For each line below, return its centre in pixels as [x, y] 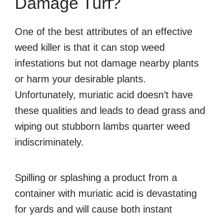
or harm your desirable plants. [80, 79]
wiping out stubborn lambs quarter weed [102, 127]
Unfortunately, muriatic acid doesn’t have [104, 95]
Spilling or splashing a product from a [96, 178]
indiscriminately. [49, 142]
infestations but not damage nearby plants [107, 63]
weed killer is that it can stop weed [90, 48]
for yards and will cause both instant [93, 209]
